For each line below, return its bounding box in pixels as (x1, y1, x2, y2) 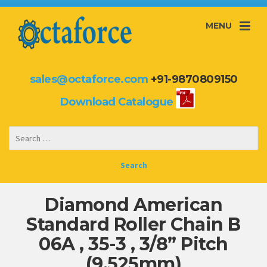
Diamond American (45, 194, 222, 216)
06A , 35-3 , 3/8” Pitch (39, 233, 228, 256)
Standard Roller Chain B (26, 213, 241, 236)
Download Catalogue (60, 95, 173, 108)
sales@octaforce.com (29, 72, 148, 86)
